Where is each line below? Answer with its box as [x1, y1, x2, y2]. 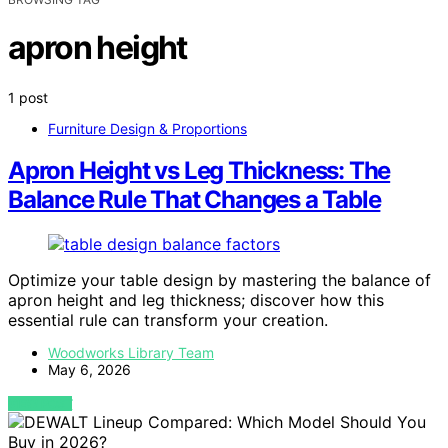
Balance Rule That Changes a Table [8, 185, 381, 215]
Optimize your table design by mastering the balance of [8, 270, 431, 291]
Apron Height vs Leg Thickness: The [8, 156, 391, 186]
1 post [8, 88, 48, 106]
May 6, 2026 [48, 361, 131, 379]
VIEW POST [8, 396, 73, 412]
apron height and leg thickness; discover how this [8, 290, 384, 311]
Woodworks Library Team [48, 344, 214, 362]
